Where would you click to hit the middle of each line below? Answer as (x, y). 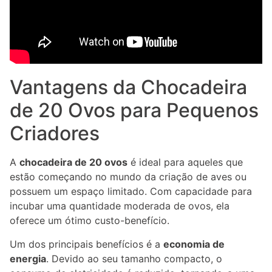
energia (28, 258)
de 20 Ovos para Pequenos (134, 110)
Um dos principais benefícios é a (87, 244)
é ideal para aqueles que (185, 162)
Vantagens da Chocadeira (128, 87)
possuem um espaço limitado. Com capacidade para (131, 192)
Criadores (55, 134)
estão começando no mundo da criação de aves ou (128, 177)
